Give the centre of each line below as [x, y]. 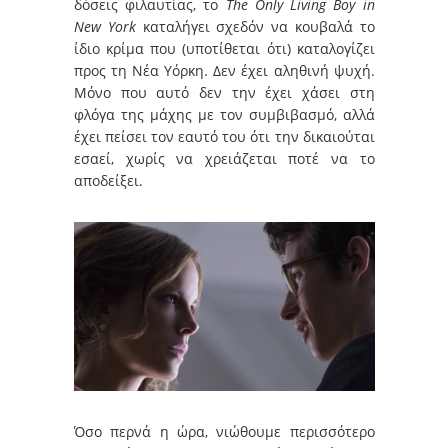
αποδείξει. [108, 180]
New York [105, 26]
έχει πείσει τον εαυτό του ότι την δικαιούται [224, 136]
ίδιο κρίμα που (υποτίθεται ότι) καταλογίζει [224, 48]
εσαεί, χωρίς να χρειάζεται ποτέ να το [224, 158]
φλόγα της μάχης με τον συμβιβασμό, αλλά [224, 114]
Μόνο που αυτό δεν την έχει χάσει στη [224, 92]
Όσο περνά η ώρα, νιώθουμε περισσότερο [224, 431]
